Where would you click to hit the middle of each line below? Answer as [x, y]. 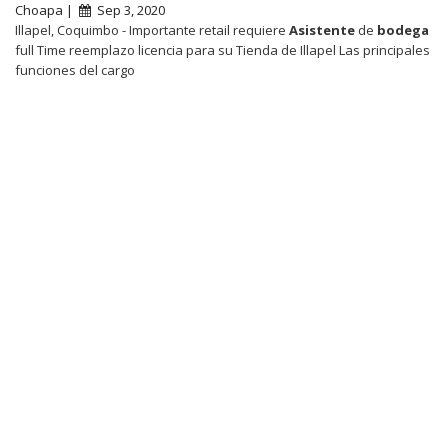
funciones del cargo [75, 69]
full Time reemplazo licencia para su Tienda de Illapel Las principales [222, 49]
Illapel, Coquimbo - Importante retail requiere [152, 29]
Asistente [322, 29]
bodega [403, 29]
